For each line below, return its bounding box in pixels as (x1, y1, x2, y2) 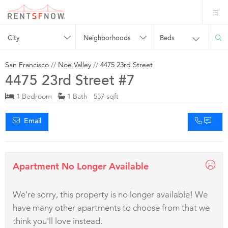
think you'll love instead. (13, 215, 102, 226)
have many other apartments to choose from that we (13, 202, 210, 213)
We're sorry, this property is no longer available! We (13, 189, 208, 199)
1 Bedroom (14, 91, 58, 101)
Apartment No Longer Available (13, 160, 149, 172)
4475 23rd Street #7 (5, 74, 135, 89)
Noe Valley (58, 60, 91, 69)
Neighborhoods (83, 35, 131, 42)
